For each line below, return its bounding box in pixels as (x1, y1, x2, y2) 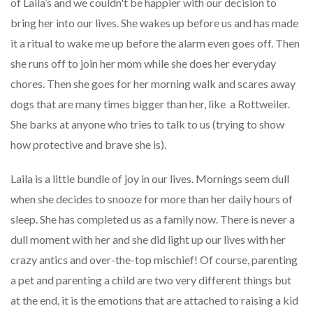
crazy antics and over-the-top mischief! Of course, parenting (10, 253, 298, 267)
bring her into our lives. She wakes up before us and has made (10, 16, 298, 30)
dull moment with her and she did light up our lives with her (10, 233, 286, 247)
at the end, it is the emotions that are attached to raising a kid (10, 293, 298, 307)
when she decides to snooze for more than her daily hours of (10, 192, 293, 206)
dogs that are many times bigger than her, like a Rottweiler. (10, 97, 290, 111)
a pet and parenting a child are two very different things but (10, 273, 291, 287)
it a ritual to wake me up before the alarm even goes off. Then (10, 36, 300, 50)
